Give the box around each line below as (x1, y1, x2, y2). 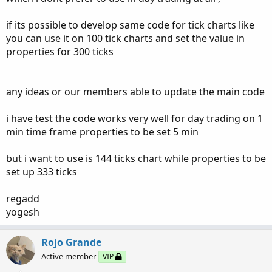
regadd (6, 192, 39, 205)
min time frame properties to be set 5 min (6, 125, 199, 138)
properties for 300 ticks (6, 45, 114, 58)
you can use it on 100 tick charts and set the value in (6, 32, 245, 45)
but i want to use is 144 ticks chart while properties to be (6, 152, 266, 165)
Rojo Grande (41, 236, 101, 249)
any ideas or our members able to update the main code (6, 85, 265, 98)
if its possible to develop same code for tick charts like (6, 18, 254, 32)
